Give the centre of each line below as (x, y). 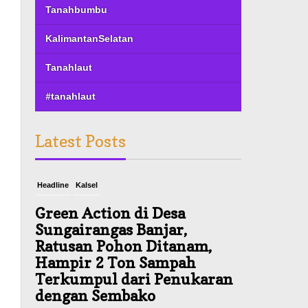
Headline (53, 185)
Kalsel (87, 185)
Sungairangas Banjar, (111, 229)
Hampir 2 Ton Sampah (116, 262)
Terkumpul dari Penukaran (134, 279)
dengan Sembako (96, 295)
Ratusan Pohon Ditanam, (124, 246)
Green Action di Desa (110, 213)
